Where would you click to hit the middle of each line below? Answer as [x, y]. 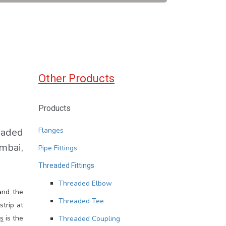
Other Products [76, 78]
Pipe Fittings [58, 148]
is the [13, 218]
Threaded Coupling [89, 219]
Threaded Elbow [85, 183]
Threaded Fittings [66, 165]
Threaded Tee [81, 201]
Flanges [51, 130]
